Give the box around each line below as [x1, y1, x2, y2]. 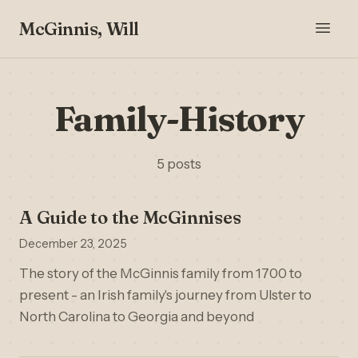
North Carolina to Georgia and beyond [19, 308, 254, 324]
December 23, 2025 [19, 237, 127, 251]
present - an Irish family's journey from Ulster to [19, 287, 312, 303]
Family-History [54, 97, 304, 140]
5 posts [157, 156, 201, 172]
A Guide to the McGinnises [19, 206, 241, 229]
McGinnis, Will [19, 17, 139, 40]
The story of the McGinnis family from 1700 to [19, 265, 302, 281]
